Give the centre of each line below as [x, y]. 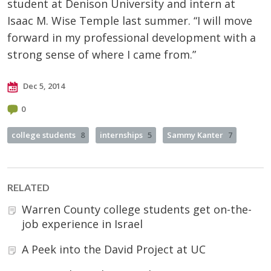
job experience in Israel [82, 224]
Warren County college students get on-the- [137, 210]
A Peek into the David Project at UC [114, 250]
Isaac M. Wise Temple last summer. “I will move [130, 21]
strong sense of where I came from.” [102, 55]
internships [121, 135]
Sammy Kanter [195, 135]
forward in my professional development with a [132, 38]
